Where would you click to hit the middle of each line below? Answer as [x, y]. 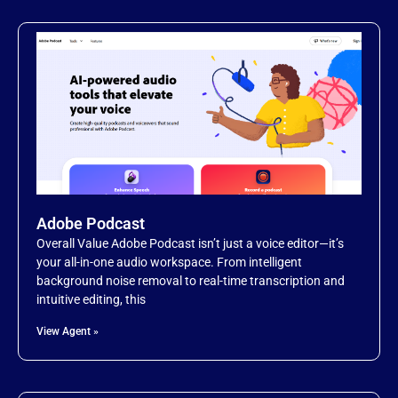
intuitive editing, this [91, 300]
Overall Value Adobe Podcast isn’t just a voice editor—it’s [190, 244]
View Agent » [68, 332]
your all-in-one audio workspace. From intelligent [169, 263]
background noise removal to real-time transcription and [191, 281]
